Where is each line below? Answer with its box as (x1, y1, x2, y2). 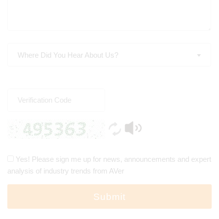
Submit (93, 191, 126, 202)
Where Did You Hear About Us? (18, 50, 118, 59)
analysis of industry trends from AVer (7, 166, 124, 175)
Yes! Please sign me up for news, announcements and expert (16, 154, 211, 163)
